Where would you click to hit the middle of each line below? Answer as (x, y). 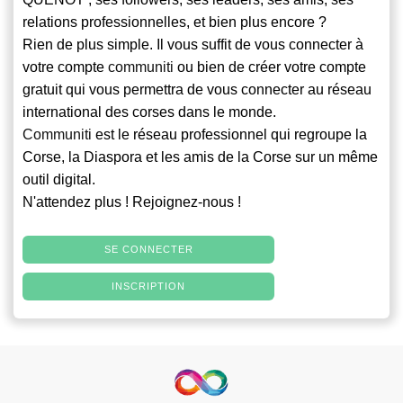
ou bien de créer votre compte (270, 67)
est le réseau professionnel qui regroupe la (229, 135)
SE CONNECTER (148, 250)
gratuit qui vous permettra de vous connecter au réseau (197, 90)
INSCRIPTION (148, 287)
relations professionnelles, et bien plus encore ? (175, 22)
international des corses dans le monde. (149, 112)
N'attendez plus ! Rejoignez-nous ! (132, 202)
